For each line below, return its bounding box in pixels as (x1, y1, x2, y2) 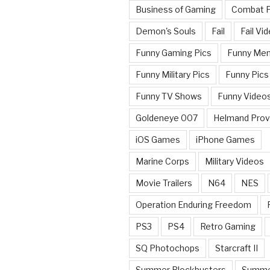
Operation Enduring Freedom (136, 199, 251, 210)
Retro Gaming (200, 221, 256, 231)
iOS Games (136, 134, 180, 145)
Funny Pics (225, 69, 269, 80)
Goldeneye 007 (136, 112, 198, 123)
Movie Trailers (136, 177, 192, 188)
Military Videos (205, 155, 264, 166)
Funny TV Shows (136, 90, 202, 101)
